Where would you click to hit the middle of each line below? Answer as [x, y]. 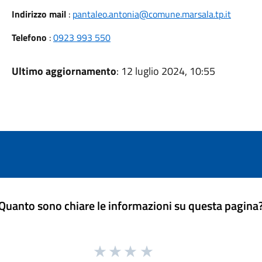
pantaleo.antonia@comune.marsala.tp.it [151, 14]
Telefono [29, 37]
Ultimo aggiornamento [64, 71]
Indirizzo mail [39, 14]
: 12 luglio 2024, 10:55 [166, 71]
